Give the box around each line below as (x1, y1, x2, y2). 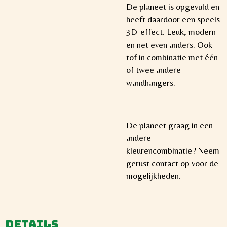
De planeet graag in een (126, 120, 213, 131)
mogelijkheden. (126, 171, 181, 181)
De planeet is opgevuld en (126, 1, 219, 12)
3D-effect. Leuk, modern (126, 26, 216, 37)
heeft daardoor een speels (126, 14, 220, 24)
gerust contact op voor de (126, 158, 218, 169)
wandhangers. (126, 77, 175, 88)
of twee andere (126, 64, 181, 75)
